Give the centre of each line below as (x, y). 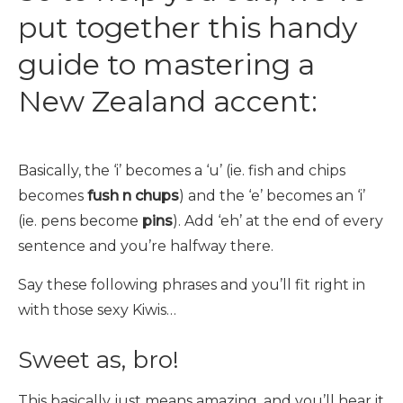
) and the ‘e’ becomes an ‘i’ (272, 196)
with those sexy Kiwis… (97, 310)
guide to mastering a (166, 64)
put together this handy (188, 27)
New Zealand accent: (168, 101)
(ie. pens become (80, 221)
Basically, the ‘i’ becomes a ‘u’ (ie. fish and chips (182, 170)
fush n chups (133, 196)
